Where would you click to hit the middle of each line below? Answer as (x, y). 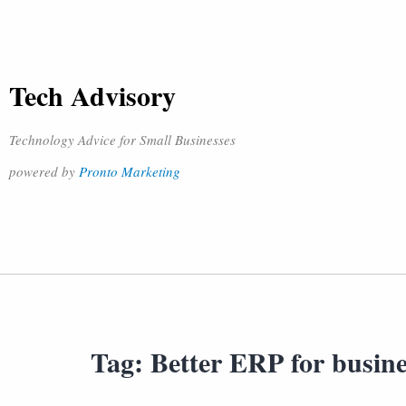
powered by (44, 171)
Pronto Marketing (130, 171)
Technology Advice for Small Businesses (122, 140)
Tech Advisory (92, 95)
